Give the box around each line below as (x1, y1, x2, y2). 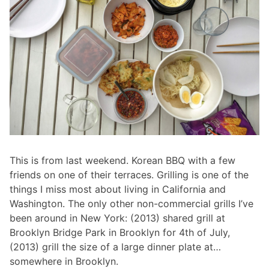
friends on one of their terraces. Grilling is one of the (10, 168, 249, 181)
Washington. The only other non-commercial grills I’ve (10, 197, 253, 210)
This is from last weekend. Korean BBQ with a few (10, 154, 235, 166)
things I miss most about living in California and (10, 183, 226, 195)
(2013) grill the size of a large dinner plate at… (10, 240, 221, 253)
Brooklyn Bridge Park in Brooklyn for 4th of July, (10, 226, 230, 238)
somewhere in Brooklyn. (10, 255, 118, 267)
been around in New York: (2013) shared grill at (10, 211, 225, 224)
